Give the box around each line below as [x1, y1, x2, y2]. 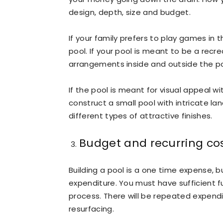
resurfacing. [69, 203, 114, 214]
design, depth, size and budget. [69, 6, 191, 17]
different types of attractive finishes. [69, 110, 213, 121]
